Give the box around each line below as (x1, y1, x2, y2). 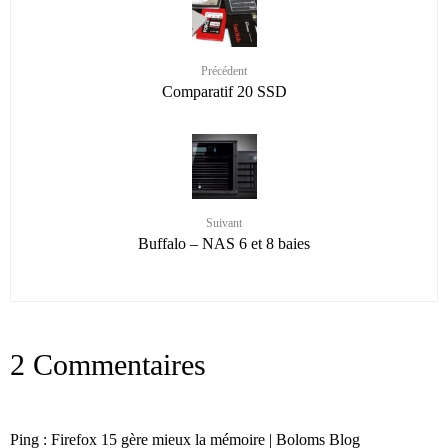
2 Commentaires (10, 348, 206, 382)
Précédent (201, 64, 247, 79)
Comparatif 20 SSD (161, 83, 287, 101)
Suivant (206, 216, 242, 231)
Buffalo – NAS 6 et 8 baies (138, 235, 310, 253)
